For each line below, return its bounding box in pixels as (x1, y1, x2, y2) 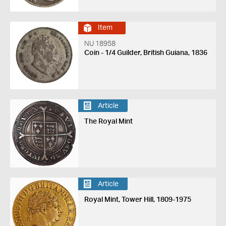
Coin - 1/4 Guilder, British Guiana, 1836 (84, 49, 207, 56)
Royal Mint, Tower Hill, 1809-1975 (84, 196, 191, 203)
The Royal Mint (84, 118, 133, 126)
